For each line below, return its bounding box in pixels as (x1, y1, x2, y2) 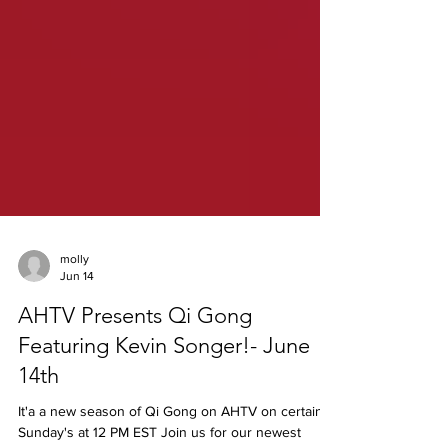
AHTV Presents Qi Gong (18, 329, 252, 356)
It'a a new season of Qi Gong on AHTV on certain (18, 430, 323, 446)
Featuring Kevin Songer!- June (18, 359, 310, 386)
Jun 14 (60, 295, 94, 310)
